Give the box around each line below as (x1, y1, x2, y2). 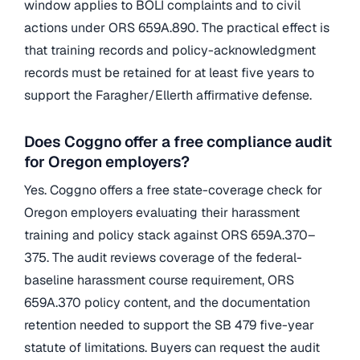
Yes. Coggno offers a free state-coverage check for (24, 182, 322, 199)
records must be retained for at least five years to (24, 64, 314, 82)
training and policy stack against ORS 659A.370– (24, 227, 315, 244)
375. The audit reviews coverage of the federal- (24, 249, 302, 267)
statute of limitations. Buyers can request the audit (24, 339, 320, 357)
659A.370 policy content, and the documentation (24, 294, 310, 312)
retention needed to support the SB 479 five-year (24, 317, 314, 334)
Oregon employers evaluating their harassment (24, 204, 300, 222)
